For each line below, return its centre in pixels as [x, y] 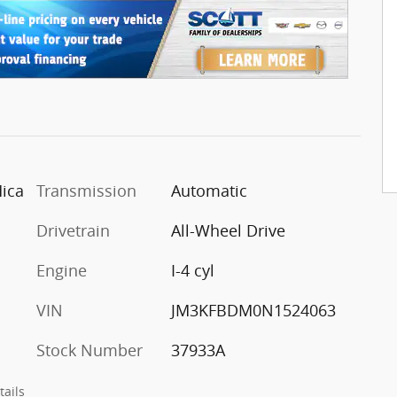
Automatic [209, 191]
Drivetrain [73, 230]
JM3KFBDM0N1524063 [253, 310]
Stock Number [90, 350]
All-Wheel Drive [228, 230]
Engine [62, 270]
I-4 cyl [192, 270]
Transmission [86, 191]
